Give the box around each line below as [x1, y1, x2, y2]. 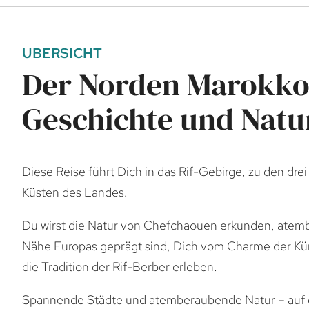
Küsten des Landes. [22, 184, 128, 200]
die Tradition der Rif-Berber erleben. [22, 259, 217, 275]
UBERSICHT [22, 44, 102, 62]
